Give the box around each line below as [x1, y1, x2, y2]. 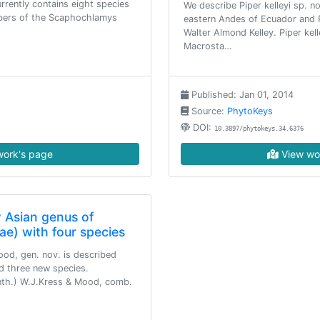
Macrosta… [184, 41, 232, 51]
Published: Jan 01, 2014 [189, 89, 294, 100]
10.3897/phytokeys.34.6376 [214, 125, 304, 132]
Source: [189, 106, 227, 116]
